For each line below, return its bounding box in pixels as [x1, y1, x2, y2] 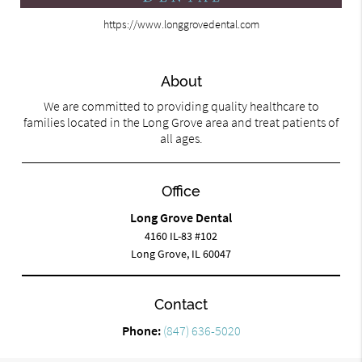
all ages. [159, 129, 203, 146]
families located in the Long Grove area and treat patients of [23, 113, 339, 130]
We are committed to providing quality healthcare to [43, 97, 319, 114]
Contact [154, 295, 208, 313]
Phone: [121, 322, 163, 339]
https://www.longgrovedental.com [103, 17, 259, 32]
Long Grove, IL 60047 [131, 246, 231, 261]
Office [162, 182, 200, 200]
